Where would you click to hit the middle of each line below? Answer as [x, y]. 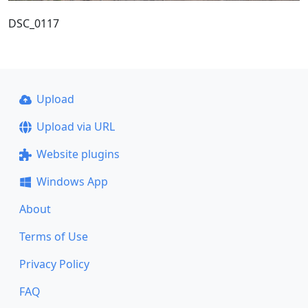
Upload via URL [75, 126]
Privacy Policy [54, 264]
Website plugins [78, 154]
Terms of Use [54, 236]
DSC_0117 [34, 23]
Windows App [72, 181]
